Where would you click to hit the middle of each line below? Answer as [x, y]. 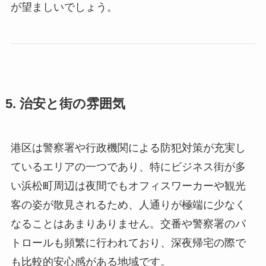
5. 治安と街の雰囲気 [65, 104]
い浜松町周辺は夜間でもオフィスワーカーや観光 [128, 186]
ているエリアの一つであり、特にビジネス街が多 [128, 167]
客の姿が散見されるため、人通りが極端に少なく [128, 205]
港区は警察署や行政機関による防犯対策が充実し [128, 148]
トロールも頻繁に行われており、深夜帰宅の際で [128, 243]
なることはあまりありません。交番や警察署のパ [128, 224]
